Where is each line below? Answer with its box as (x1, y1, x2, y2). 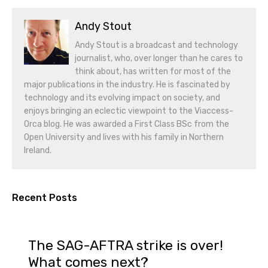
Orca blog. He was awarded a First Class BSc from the (24, 119, 229, 129)
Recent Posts (12, 192, 77, 203)
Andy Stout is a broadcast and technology (75, 40, 238, 50)
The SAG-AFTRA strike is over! (28, 237, 223, 254)
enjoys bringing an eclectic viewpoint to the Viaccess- (24, 106, 233, 116)
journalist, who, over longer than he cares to (75, 53, 243, 63)
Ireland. (24, 145, 51, 156)
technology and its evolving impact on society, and (24, 93, 220, 103)
